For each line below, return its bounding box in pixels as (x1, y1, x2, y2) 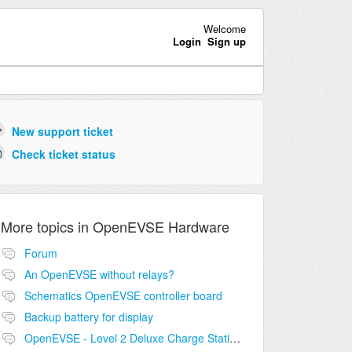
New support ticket (11, 123, 113, 140)
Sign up (207, 33, 246, 49)
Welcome (203, 20, 246, 36)
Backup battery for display (24, 309, 153, 325)
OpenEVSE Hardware (92, 216, 229, 237)
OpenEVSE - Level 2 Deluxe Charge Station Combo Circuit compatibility (229, 330, 240, 346)
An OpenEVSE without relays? (24, 266, 174, 283)
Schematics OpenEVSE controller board (24, 288, 222, 304)
